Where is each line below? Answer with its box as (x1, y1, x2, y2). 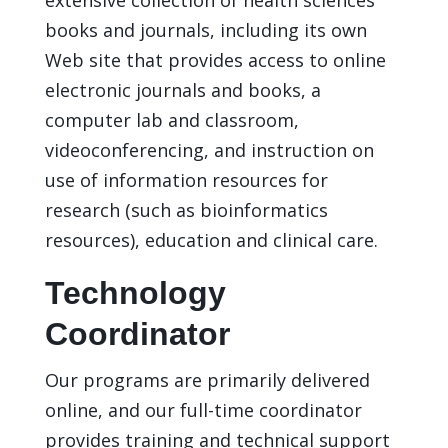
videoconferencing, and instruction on (44, 137, 374, 162)
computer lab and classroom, (44, 107, 299, 132)
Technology (44, 274, 226, 311)
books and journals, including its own (44, 17, 367, 42)
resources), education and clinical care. (44, 227, 378, 252)
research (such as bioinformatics (44, 197, 328, 222)
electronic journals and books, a (44, 77, 321, 102)
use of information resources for (44, 167, 328, 192)
